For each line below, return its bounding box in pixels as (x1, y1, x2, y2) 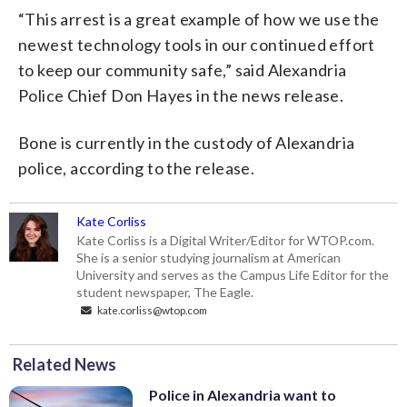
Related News (13, 353, 116, 374)
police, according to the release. (18, 157, 255, 178)
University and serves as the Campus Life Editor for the (76, 266, 390, 283)
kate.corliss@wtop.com (95, 303, 208, 316)
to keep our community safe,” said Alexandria (18, 59, 347, 80)
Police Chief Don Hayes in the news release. (18, 84, 344, 105)
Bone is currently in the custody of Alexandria (18, 132, 355, 153)
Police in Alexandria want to (149, 385, 336, 403)
